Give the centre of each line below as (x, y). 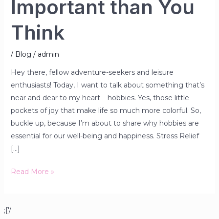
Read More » (32, 171)
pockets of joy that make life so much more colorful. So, (106, 110)
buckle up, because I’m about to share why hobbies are (105, 123)
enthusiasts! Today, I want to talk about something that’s (107, 85)
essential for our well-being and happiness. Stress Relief (105, 136)
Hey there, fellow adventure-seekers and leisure (92, 72)
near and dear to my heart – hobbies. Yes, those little (100, 98)
